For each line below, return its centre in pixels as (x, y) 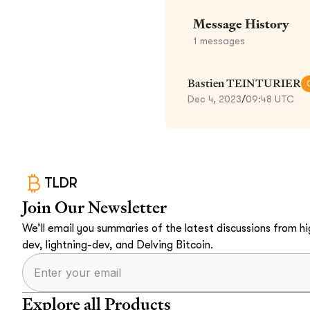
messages (221, 40)
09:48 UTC (270, 99)
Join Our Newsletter (94, 207)
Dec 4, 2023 (215, 99)
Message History (241, 24)
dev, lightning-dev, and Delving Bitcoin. (118, 245)
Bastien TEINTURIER (244, 83)
